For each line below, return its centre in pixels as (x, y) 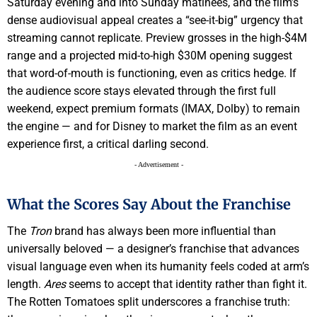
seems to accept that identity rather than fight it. (186, 284)
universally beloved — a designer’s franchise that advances (153, 249)
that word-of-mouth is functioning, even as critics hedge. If (152, 73)
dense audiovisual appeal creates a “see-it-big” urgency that (155, 20)
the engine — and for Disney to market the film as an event (152, 126)
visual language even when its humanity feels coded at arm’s (158, 267)
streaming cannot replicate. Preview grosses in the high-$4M (157, 38)
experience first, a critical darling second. (108, 144)
